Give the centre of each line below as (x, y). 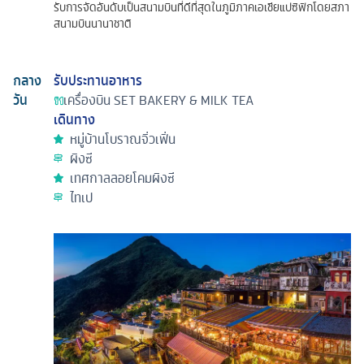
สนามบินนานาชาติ (93, 24)
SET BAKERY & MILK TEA (184, 100)
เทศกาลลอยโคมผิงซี (122, 178)
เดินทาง (74, 120)
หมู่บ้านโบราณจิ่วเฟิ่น (123, 139)
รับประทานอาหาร (98, 81)
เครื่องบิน (87, 100)
